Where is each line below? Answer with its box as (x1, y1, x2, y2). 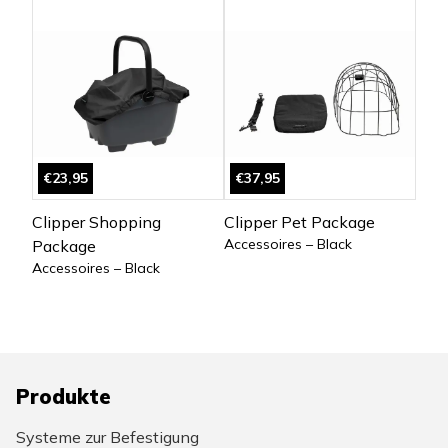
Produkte (16, 383, 111, 409)
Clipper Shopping (32, 211, 161, 232)
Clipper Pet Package (224, 211, 375, 232)
